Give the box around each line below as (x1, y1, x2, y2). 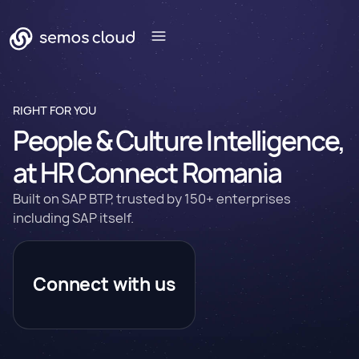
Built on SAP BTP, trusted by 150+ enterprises (13, 190, 291, 208)
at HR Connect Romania (13, 155, 281, 191)
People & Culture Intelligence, (13, 123, 345, 159)
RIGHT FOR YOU (13, 103, 96, 118)
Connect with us (33, 272, 175, 296)
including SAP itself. (13, 209, 134, 227)
